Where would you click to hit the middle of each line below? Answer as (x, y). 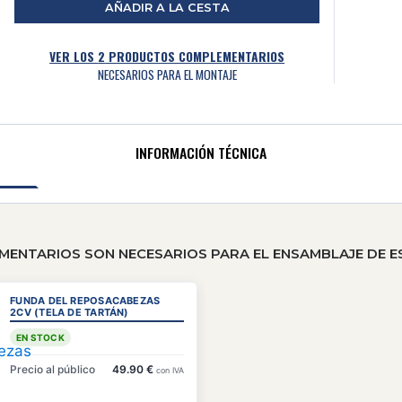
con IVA (170, 370)
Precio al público (53, 369)
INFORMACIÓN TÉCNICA (201, 152)
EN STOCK (40, 337)
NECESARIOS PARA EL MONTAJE (167, 74)
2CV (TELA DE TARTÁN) (70, 312)
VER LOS (74, 56)
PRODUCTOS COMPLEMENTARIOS (195, 56)
